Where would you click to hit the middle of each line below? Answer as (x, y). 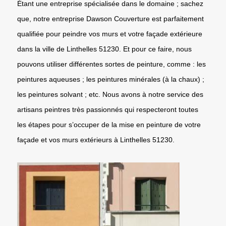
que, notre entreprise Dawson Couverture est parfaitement (110, 18)
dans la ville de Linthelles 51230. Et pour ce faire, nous (104, 49)
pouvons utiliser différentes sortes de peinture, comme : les (111, 64)
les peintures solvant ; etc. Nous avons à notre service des (110, 94)
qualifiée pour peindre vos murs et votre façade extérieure (110, 34)
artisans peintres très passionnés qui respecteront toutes (108, 109)
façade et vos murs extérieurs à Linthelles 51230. (96, 139)
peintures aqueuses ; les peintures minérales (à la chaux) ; (111, 79)
